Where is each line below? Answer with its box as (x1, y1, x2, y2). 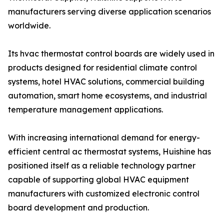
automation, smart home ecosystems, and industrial (8, 90, 207, 100)
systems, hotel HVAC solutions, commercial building (8, 76, 204, 86)
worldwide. (8, 20, 50, 30)
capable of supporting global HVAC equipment (8, 174, 189, 184)
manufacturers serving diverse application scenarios (8, 6, 211, 16)
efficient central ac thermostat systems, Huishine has (8, 146, 211, 156)
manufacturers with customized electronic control (8, 188, 199, 198)
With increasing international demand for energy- (8, 132, 200, 142)
